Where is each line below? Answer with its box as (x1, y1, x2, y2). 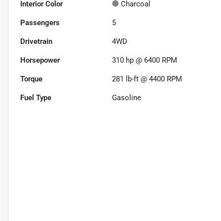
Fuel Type (20, 93, 51, 103)
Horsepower (20, 56, 60, 65)
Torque (20, 74, 42, 84)
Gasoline (112, 93, 142, 103)
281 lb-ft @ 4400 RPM (112, 74, 183, 84)
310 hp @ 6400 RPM (112, 56, 178, 65)
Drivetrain (20, 37, 52, 46)
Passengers (20, 18, 60, 28)
